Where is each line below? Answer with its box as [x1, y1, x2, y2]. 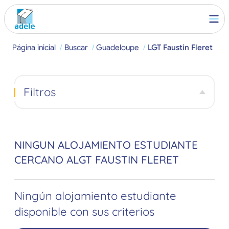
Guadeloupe [96, 42, 140, 52]
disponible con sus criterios [14, 204, 154, 219]
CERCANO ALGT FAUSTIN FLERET [14, 153, 179, 167]
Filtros [23, 84, 56, 99]
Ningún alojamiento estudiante [14, 189, 176, 203]
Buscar [64, 42, 88, 52]
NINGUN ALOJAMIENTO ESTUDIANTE [14, 138, 198, 152]
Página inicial [12, 42, 56, 52]
